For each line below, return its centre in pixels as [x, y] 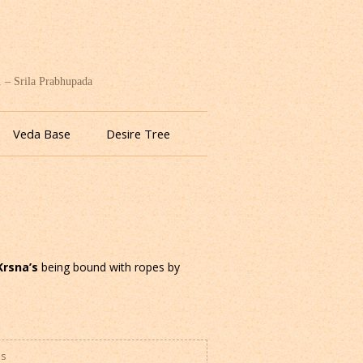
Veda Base [42, 134]
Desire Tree [138, 134]
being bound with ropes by [109, 267]
